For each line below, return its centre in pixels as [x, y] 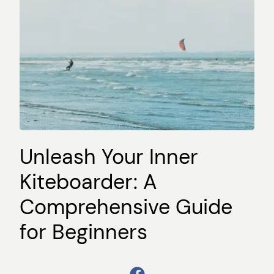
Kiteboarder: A [88, 182]
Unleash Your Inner [109, 157]
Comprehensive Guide [126, 207]
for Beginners [83, 232]
